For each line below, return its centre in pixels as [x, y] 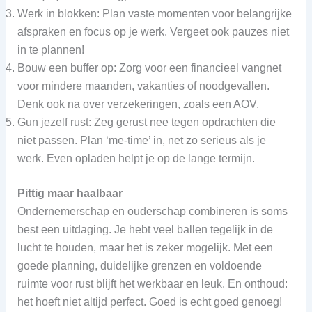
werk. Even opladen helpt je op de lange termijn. [136, 158]
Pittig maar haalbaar [70, 193]
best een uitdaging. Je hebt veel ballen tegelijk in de [145, 229]
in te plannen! [52, 49]
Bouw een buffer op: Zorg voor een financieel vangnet [149, 68]
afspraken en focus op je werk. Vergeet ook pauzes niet [153, 31]
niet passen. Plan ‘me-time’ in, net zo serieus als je [141, 140]
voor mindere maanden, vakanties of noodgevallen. [143, 86]
